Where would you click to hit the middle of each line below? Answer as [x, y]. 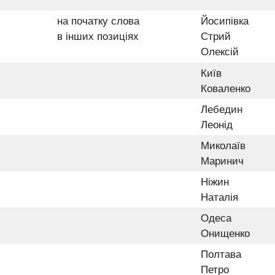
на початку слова [98, 21]
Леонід [217, 125]
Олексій [220, 52]
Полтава [221, 254]
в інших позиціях [98, 36]
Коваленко [226, 88]
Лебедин [222, 109]
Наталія [219, 197]
